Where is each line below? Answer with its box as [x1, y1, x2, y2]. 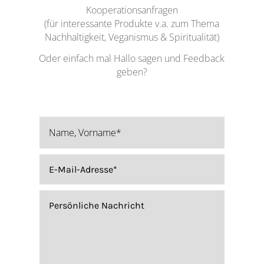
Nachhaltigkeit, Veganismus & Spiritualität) [44, 31, 219, 44]
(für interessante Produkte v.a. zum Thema [44, 17, 220, 30]
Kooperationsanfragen [85, 4, 178, 16]
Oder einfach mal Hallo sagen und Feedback [39, 52, 225, 65]
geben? [116, 65, 147, 78]
